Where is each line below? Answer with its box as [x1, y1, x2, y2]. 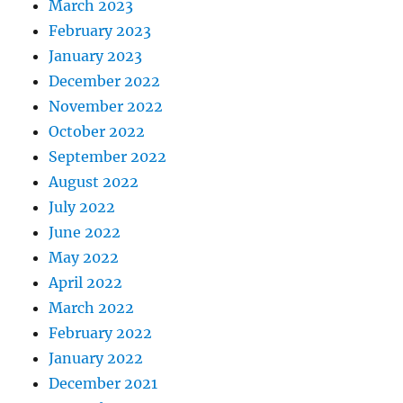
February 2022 [49, 324, 153, 343]
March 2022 [49, 299, 135, 318]
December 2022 [49, 72, 161, 91]
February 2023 [49, 22, 152, 40]
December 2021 [49, 374, 158, 393]
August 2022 [49, 173, 139, 192]
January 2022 [49, 349, 144, 368]
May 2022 [49, 248, 120, 267]
